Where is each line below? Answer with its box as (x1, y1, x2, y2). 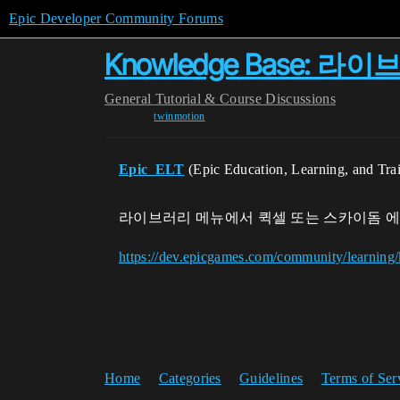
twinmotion (154, 110, 205, 122)
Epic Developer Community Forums (9, 11, 223, 26)
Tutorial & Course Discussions (154, 91, 336, 106)
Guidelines (239, 371, 304, 386)
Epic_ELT (119, 162, 185, 177)
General (104, 91, 152, 106)
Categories (158, 371, 221, 386)
